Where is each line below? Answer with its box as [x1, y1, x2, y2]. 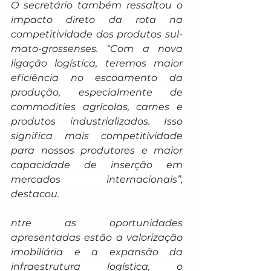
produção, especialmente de [11, 86, 183, 98]
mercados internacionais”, [11, 173, 183, 185]
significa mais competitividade [11, 129, 183, 142]
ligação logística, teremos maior [11, 57, 183, 69]
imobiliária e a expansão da [11, 246, 183, 258]
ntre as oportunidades [11, 217, 183, 229]
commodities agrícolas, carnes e [11, 100, 183, 113]
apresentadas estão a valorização [11, 231, 183, 243]
